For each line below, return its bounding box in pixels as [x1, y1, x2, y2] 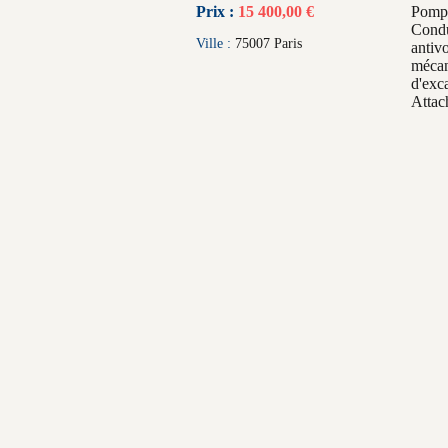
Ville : [196, 36, 235, 51]
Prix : [196, 3, 234, 20]
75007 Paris [235, 36, 302, 51]
